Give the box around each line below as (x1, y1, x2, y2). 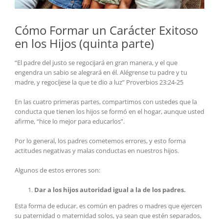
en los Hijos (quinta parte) (15, 35, 154, 52)
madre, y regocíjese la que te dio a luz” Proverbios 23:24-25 (15, 78, 183, 87)
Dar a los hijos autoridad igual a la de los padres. (34, 185, 186, 195)
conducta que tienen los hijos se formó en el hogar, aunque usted (15, 107, 204, 116)
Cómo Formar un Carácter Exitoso (15, 22, 198, 39)
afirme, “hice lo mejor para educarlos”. (15, 117, 125, 126)
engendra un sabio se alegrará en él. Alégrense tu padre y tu (15, 68, 187, 77)
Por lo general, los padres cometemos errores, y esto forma (15, 136, 186, 146)
